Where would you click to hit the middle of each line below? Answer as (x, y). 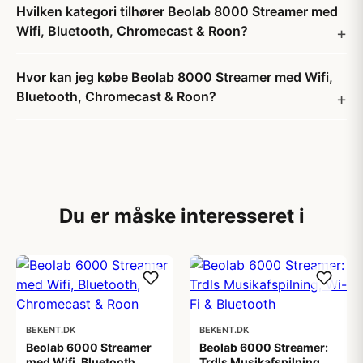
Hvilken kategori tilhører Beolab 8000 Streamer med (177, 11)
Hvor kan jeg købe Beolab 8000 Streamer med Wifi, (175, 77)
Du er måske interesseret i (181, 216)
